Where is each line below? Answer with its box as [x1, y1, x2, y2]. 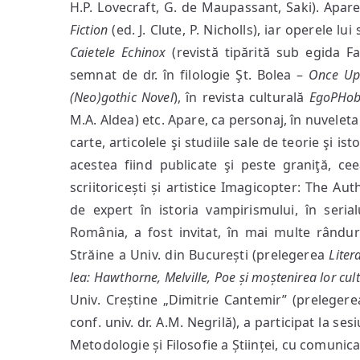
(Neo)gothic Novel [70, 88, 174, 106]
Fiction [70, 21, 108, 39]
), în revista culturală [173, 88, 309, 106]
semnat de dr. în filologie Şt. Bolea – [70, 66, 309, 84]
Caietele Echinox [70, 43, 166, 61]
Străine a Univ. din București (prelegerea [70, 246, 329, 264]
